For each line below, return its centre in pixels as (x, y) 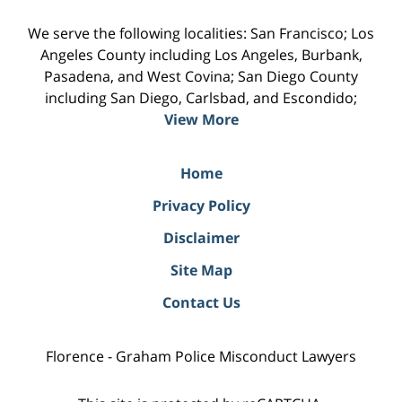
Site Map (201, 270)
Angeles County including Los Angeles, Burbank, (201, 54)
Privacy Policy (201, 205)
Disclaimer (201, 237)
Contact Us (201, 302)
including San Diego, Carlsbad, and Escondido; (201, 97)
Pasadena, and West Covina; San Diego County (201, 76)
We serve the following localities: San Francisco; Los (201, 33)
